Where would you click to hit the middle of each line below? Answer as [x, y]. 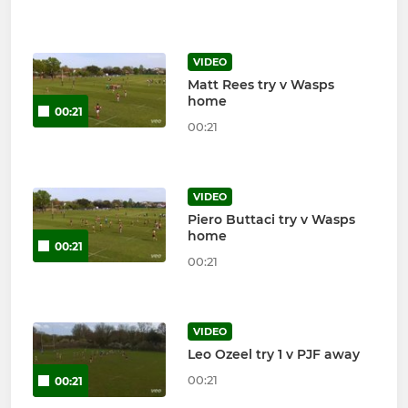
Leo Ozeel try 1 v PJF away [273, 355]
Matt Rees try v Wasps [260, 85]
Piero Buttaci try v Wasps [271, 220]
